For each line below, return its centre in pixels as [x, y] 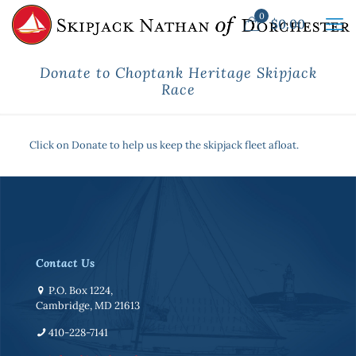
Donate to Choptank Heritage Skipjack [178, 73]
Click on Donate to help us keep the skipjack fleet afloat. [164, 145]
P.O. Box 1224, [79, 290]
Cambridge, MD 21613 [88, 306]
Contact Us [65, 263]
